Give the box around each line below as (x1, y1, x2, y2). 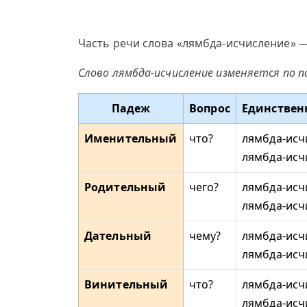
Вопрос (189, 101, 230, 116)
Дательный (84, 228, 151, 243)
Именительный (84, 131, 177, 146)
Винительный (84, 277, 169, 292)
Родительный (84, 180, 167, 195)
